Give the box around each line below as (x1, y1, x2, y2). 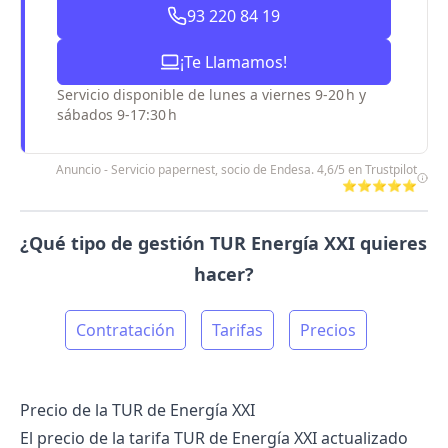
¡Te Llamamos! (180, 51, 288, 73)
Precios (300, 319, 357, 341)
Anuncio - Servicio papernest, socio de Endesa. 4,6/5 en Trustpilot (56, 161, 418, 178)
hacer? (193, 262, 254, 286)
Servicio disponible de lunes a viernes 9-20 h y (57, 85, 366, 104)
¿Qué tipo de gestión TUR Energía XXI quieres (20, 231, 428, 255)
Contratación (76, 319, 176, 341)
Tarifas (212, 319, 264, 341)
